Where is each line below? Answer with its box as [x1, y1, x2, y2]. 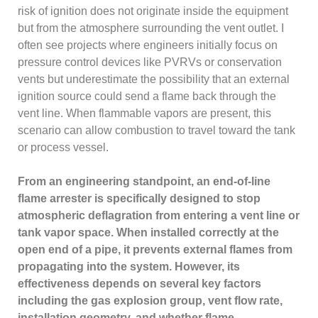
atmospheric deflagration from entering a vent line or [18, 209, 300, 221]
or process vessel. [18, 141, 109, 153]
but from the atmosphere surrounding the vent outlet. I [18, 21, 285, 34]
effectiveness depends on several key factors [18, 277, 262, 290]
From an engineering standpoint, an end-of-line [18, 175, 271, 187]
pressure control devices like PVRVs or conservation [18, 55, 283, 68]
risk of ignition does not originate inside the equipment [18, 4, 289, 17]
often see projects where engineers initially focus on [18, 38, 278, 51]
